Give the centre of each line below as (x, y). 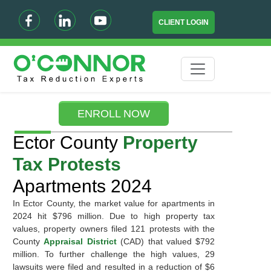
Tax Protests (67, 164)
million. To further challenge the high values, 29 (114, 254)
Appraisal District (82, 241)
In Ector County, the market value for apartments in (114, 203)
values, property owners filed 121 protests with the (114, 229)
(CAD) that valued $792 (168, 241)
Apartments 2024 (82, 186)
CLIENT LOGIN (184, 22)
